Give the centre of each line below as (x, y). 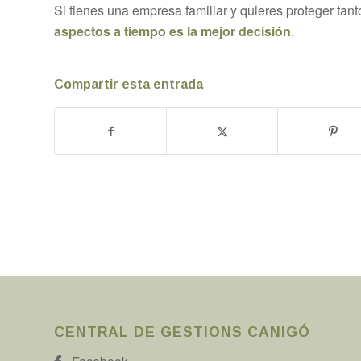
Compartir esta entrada (129, 85)
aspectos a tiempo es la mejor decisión (172, 31)
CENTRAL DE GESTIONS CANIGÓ (182, 332)
